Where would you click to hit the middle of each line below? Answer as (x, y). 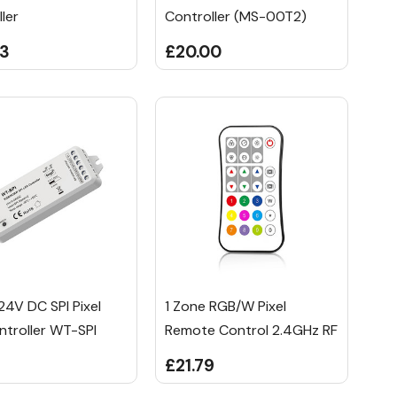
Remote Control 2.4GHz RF (251, 330)
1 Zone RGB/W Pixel (225, 306)
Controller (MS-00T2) (235, 17)
